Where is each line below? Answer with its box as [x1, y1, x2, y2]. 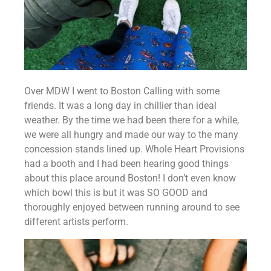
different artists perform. [24, 215, 128, 227]
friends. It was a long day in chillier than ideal [24, 99, 217, 111]
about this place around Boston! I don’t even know [24, 172, 236, 184]
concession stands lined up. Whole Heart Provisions [24, 143, 244, 155]
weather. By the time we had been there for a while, [24, 114, 239, 126]
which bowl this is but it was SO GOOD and [24, 186, 207, 198]
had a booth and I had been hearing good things [24, 157, 229, 169]
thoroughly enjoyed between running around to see [24, 201, 240, 213]
